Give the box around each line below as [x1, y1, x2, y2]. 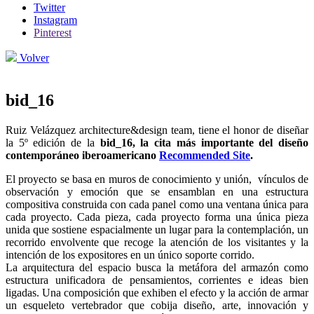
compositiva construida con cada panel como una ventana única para [6, 198, 308, 210]
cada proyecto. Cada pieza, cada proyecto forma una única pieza [6, 210, 308, 223]
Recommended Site [159, 149, 250, 161]
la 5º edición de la [6, 136, 100, 149]
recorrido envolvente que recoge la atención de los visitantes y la [6, 235, 308, 248]
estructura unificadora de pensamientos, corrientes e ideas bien [6, 273, 308, 286]
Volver [20, 52, 49, 64]
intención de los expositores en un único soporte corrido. [6, 248, 254, 261]
